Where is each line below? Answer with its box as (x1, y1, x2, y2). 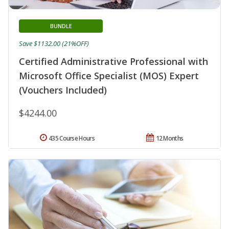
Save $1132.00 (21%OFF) (19, 38, 89, 48)
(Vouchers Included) (19, 83, 107, 96)
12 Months (155, 133, 184, 143)
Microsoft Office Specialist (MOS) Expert (19, 69, 199, 82)
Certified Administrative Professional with (19, 55, 208, 67)
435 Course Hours (49, 133, 95, 143)
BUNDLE (50, 21, 72, 30)
